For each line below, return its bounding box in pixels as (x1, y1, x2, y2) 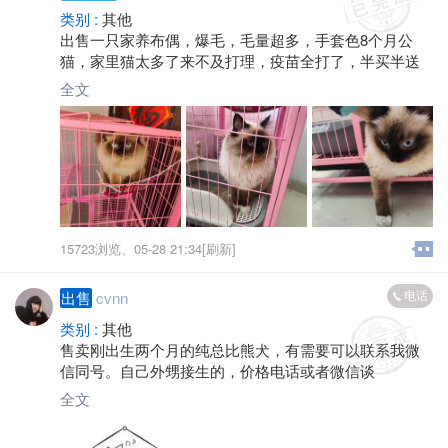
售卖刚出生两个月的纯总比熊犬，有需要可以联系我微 (60, 339, 420, 360)
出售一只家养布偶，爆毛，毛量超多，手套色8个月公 (60, 28, 413, 50)
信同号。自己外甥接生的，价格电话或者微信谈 (60, 360, 375, 381)
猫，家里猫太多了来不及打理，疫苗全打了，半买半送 (60, 49, 420, 71)
